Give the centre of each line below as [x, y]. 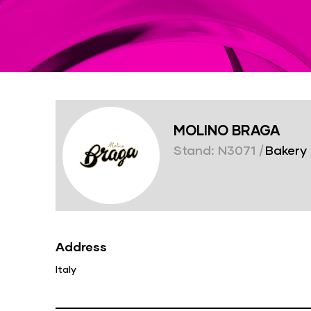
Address [81, 246]
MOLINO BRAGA [227, 129]
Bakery [284, 150]
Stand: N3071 [215, 150]
